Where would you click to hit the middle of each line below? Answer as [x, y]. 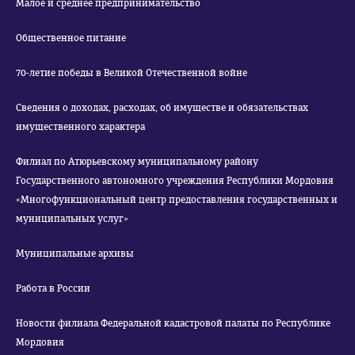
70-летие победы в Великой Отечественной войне [132, 73]
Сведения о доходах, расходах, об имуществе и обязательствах [162, 108]
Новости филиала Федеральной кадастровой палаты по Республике [173, 323]
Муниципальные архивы [75, 254]
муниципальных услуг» [72, 219]
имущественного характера [80, 127]
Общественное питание [71, 38]
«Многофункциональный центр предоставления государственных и [177, 200]
